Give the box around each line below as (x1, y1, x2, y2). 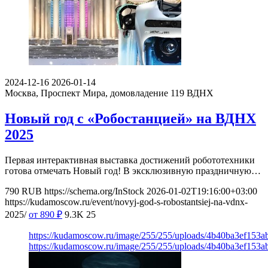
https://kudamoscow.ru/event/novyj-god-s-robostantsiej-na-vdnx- (5, 196, 248, 207)
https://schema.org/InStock (44, 185, 144, 196)
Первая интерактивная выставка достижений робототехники (5, 154, 255, 165)
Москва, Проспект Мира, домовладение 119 (5, 88, 184, 99)
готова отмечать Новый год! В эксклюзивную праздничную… (5, 165, 261, 176)
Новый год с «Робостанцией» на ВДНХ (5, 111, 256, 127)
